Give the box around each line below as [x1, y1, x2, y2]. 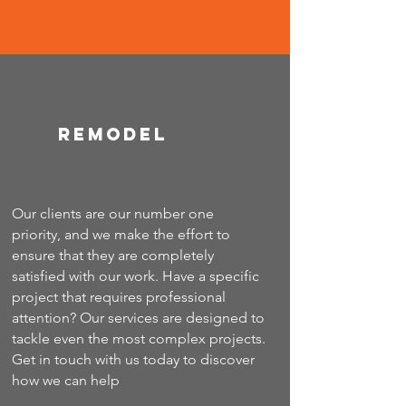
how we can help [12, 372, 120, 389]
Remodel [57, 123, 168, 145]
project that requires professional [12, 288, 226, 305]
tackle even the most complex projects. [12, 330, 266, 347]
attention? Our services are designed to [12, 309, 265, 326]
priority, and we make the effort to [12, 226, 230, 243]
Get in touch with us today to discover [12, 351, 255, 368]
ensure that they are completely [12, 246, 214, 264]
